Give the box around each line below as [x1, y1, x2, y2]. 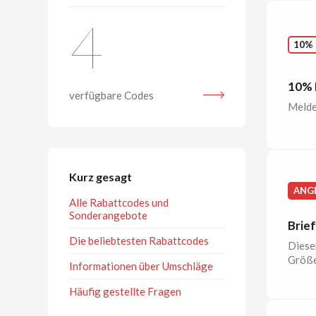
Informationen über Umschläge [69, 259, 213, 272]
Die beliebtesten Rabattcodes [69, 233, 209, 247]
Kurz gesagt [69, 169, 132, 183]
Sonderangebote [69, 208, 147, 221]
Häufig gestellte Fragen [69, 284, 181, 298]
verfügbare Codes [69, 88, 154, 102]
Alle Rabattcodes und [69, 195, 169, 209]
